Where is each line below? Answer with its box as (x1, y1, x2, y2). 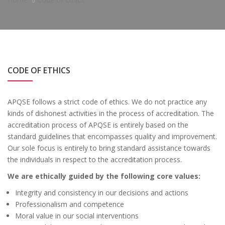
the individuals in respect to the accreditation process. (8, 155, 182, 164)
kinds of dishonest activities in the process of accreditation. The (8, 108, 214, 118)
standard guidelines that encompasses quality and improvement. (8, 132, 217, 141)
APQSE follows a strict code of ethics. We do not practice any (8, 97, 207, 106)
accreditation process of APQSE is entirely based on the (8, 120, 188, 130)
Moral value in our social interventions (15, 211, 139, 220)
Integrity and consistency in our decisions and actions (15, 188, 188, 197)
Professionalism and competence (15, 199, 124, 209)
